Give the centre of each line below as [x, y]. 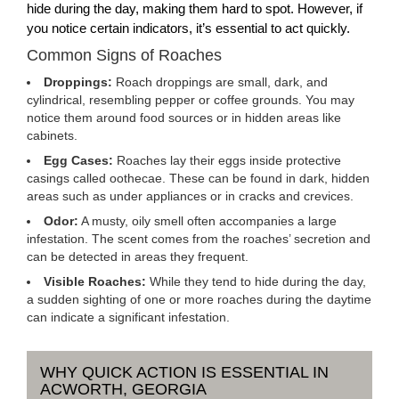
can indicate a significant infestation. [128, 317]
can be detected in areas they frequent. [138, 256]
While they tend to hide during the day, [256, 281]
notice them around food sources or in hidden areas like [184, 118]
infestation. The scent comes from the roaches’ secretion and [199, 239]
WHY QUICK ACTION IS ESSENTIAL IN [184, 372]
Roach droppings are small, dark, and [220, 82]
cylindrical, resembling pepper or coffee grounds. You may [191, 100]
